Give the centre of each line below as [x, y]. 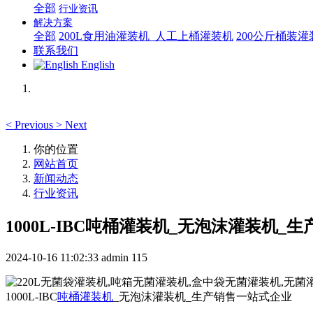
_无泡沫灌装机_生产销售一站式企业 [203, 296]
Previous [34, 125]
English [98, 65]
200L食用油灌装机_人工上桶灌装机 [146, 36]
